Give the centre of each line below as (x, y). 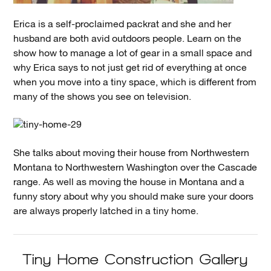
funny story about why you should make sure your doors (134, 197)
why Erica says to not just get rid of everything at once (130, 68)
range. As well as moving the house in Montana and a (129, 182)
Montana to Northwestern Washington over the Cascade (135, 168)
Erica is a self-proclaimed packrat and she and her (122, 24)
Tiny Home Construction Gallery (135, 259)
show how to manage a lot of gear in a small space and (133, 53)
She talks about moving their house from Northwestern (132, 153)
